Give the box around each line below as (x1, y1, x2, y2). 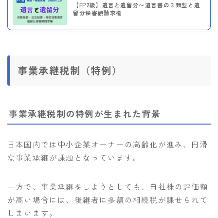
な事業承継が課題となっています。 (7, 151, 142, 163)
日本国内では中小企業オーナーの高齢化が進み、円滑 (7, 138, 208, 149)
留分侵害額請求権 (73, 9, 122, 17)
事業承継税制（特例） (18, 63, 122, 78)
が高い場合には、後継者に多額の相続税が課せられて (7, 194, 208, 205)
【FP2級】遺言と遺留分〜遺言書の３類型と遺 (73, 1, 200, 9)
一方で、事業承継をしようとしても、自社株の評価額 (7, 181, 208, 192)
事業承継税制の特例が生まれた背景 (9, 107, 161, 120)
